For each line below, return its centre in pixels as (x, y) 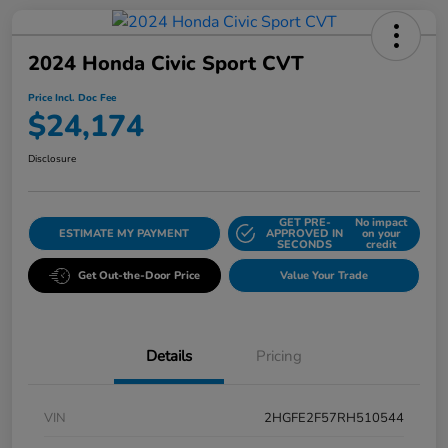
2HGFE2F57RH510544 (334, 418)
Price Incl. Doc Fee (72, 98)
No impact (381, 223)
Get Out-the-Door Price (138, 276)
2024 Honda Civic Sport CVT (166, 64)
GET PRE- (304, 223)
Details (169, 356)
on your (381, 234)
